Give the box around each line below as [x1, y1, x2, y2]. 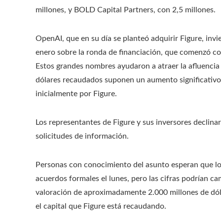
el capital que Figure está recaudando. [36, 202, 166, 210]
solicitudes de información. [36, 132, 129, 140]
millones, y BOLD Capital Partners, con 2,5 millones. [36, 5, 216, 14]
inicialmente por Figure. [36, 89, 117, 98]
